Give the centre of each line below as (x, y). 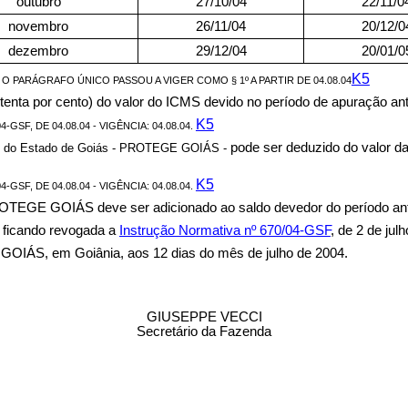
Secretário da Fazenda (204, 331)
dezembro (38, 51)
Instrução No (157, 230)
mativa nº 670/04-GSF (265, 230)
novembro (38, 26)
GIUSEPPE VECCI (204, 317)
